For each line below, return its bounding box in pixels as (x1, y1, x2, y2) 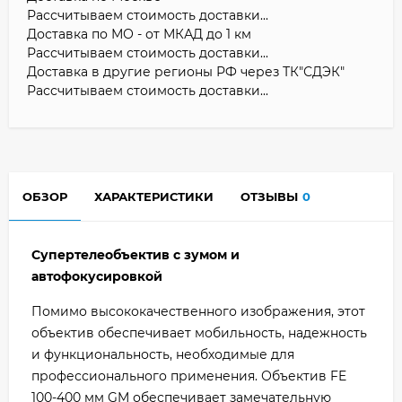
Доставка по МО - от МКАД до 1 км (27, 25, 251, 42)
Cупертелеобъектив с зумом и (31, 246, 240, 263)
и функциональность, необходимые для (31, 345, 294, 363)
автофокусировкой (31, 267, 162, 284)
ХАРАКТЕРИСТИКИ (94, 188, 214, 204)
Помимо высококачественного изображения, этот (31, 302, 365, 319)
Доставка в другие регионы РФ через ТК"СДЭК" (27, 63, 345, 80)
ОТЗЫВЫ (240, 188, 298, 204)
